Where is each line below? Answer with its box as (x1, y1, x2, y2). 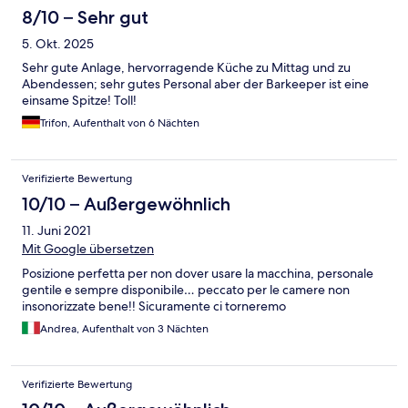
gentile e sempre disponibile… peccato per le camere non (22, 280, 350, 298)
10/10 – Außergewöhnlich (22, 192, 230, 215)
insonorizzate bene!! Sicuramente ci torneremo (22, 297, 286, 314)
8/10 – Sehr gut (22, 5, 148, 28)
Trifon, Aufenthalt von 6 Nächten (40, 115, 199, 130)
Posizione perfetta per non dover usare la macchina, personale (22, 264, 373, 281)
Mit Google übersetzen (22, 240, 154, 257)
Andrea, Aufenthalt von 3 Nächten (40, 321, 209, 336)
